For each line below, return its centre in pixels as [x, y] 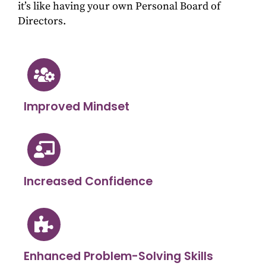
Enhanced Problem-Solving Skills [118, 256]
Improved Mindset [77, 107]
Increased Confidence [88, 182]
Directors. [42, 21]
